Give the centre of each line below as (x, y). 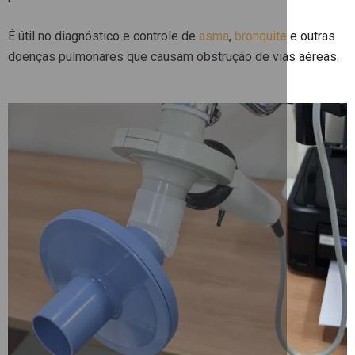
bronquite (261, 36)
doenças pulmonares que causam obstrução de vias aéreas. (174, 57)
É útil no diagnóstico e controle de (103, 36)
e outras (311, 36)
